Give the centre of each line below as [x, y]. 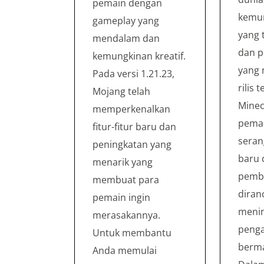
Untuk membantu [132, 232]
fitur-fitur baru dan [134, 126]
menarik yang [123, 162]
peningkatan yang [132, 144]
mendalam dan [126, 38]
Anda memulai [125, 250]
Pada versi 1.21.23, [133, 73]
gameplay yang [126, 20]
